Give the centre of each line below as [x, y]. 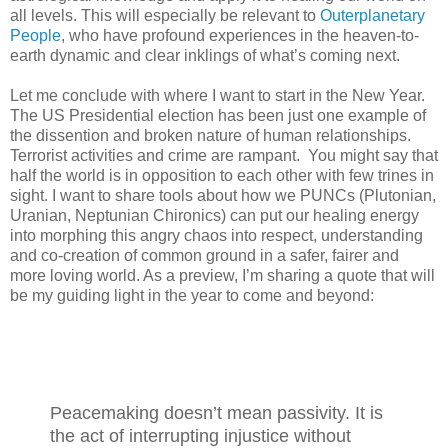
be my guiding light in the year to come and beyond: [192, 296]
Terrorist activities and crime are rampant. [157, 156]
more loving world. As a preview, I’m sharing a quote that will [222, 276]
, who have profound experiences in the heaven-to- [240, 36]
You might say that [373, 156]
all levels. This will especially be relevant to [165, 16]
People [35, 36]
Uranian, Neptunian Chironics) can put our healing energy [214, 216]
